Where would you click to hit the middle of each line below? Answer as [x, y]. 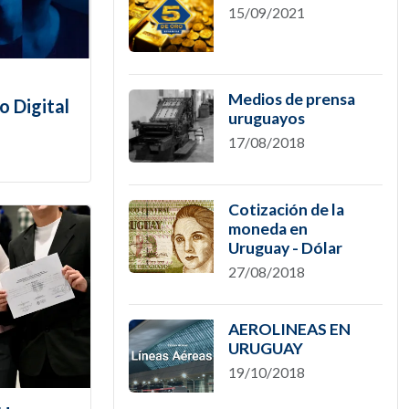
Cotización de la [286, 210]
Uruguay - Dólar [285, 248]
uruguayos [266, 118]
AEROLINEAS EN [289, 329]
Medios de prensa [291, 99]
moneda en [267, 229]
